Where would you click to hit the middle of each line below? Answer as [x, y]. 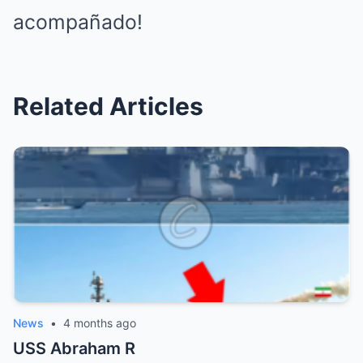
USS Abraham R [74, 349]
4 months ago [100, 323]
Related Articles [108, 107]
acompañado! [78, 22]
